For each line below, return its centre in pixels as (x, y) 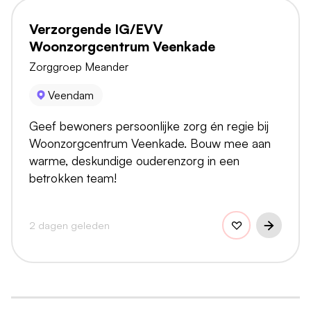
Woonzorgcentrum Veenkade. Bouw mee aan (150, 143)
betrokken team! (73, 178)
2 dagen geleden (69, 225)
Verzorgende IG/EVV (96, 29)
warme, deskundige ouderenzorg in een (134, 161)
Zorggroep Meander (79, 66)
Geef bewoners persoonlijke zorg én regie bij (149, 126)
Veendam (71, 95)
